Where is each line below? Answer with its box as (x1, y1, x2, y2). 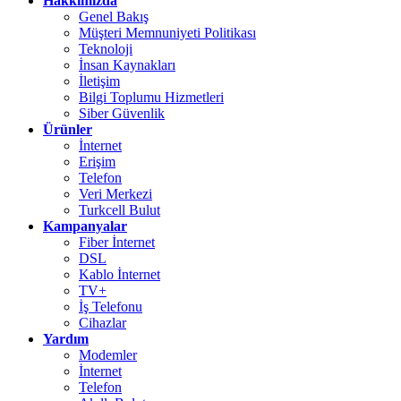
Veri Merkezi (79, 185, 152, 201)
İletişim (79, 73, 120, 89)
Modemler (79, 346, 137, 363)
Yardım (43, 330, 89, 346)
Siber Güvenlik (79, 105, 165, 121)
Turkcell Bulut (79, 201, 160, 218)
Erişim (79, 153, 115, 169)
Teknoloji (79, 40, 132, 56)
